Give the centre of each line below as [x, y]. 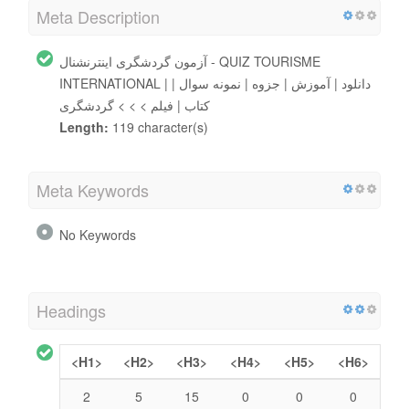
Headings [71, 310]
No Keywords [98, 234]
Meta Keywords [93, 189]
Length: [84, 126]
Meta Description [98, 16]
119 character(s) [158, 126]
